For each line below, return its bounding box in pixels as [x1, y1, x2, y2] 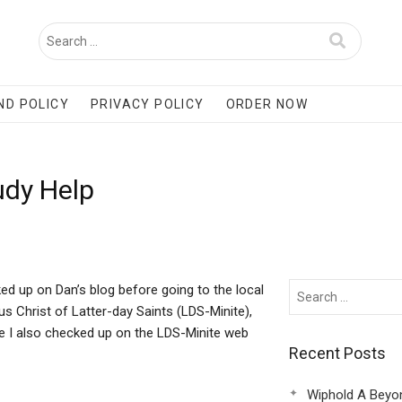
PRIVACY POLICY [91, 97, 205, 111]
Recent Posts [288, 344, 386, 363]
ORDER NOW [225, 97, 309, 111]
